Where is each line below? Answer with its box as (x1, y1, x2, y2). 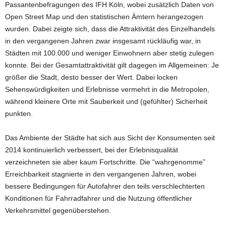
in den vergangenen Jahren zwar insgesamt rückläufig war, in (5, 37, 201, 45)
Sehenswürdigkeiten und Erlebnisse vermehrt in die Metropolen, (5, 85, 209, 93)
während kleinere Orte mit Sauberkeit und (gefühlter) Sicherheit (5, 97, 207, 105)
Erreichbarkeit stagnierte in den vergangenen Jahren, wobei (5, 170, 196, 178)
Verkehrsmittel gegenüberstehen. (5, 206, 111, 214)
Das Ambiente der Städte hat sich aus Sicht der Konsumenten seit (5, 134, 215, 142)
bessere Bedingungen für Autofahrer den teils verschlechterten (5, 182, 205, 190)
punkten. (5, 109, 33, 118)
